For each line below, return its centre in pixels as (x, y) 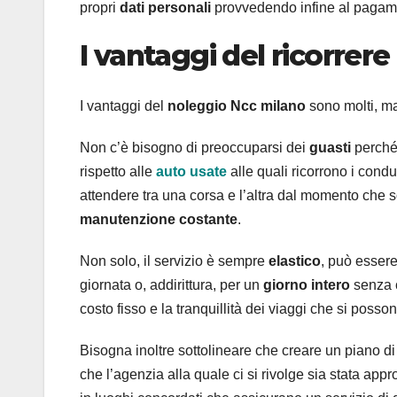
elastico (295, 261)
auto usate (191, 171)
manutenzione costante (159, 219)
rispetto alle (118, 171)
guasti (332, 147)
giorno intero (308, 284)
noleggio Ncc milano (237, 105)
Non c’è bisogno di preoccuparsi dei (195, 147)
